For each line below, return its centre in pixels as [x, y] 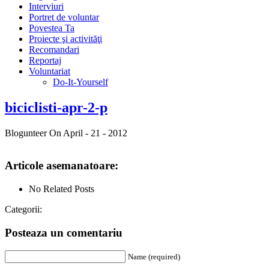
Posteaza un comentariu [64, 232]
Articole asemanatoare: [62, 166]
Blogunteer [26, 133]
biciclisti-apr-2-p [56, 107]
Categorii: [23, 210]
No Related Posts [62, 189]
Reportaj [45, 60]
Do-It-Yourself [80, 82]
